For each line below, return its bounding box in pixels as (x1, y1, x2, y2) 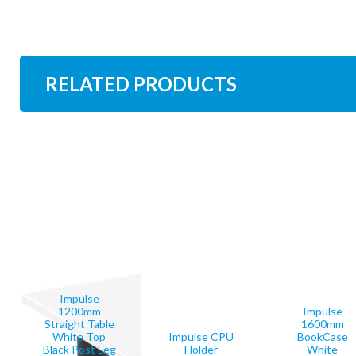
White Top (52, 330, 106, 344)
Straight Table (44, 317, 114, 331)
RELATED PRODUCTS (45, 72, 238, 95)
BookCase (296, 330, 348, 344)
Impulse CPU (168, 330, 234, 344)
